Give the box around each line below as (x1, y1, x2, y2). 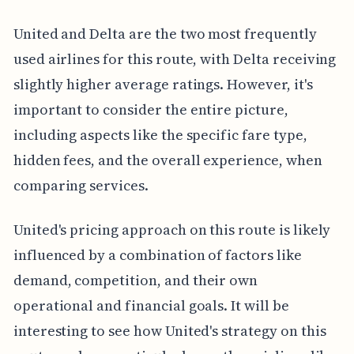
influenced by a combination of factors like (13, 244, 302, 265)
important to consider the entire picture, (13, 99, 288, 119)
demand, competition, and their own (13, 269, 258, 290)
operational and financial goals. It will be (13, 295, 289, 315)
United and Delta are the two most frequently (13, 23, 317, 43)
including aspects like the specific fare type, (13, 124, 307, 145)
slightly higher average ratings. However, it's (13, 73, 313, 94)
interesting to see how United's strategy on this (13, 320, 326, 341)
